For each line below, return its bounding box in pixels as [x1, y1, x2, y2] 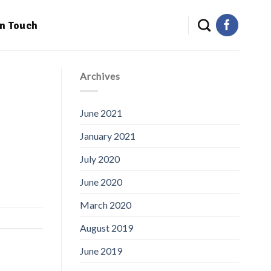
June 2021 [80, 106, 122, 119]
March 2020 [80, 198, 131, 211]
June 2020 [80, 175, 122, 188]
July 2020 [80, 152, 120, 165]
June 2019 [80, 244, 122, 256]
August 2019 [80, 221, 133, 233]
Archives [80, 70, 120, 82]
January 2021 [80, 129, 135, 142]
